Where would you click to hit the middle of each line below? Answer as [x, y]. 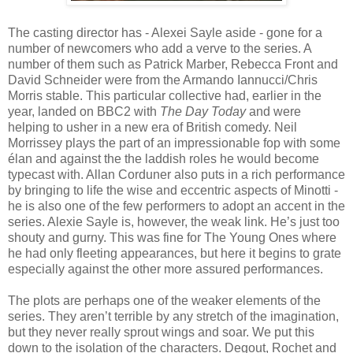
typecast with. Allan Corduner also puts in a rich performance [176, 174]
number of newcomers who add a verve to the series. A [160, 48]
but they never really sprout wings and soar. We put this [161, 332]
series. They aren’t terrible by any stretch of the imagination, [173, 316]
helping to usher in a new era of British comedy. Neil [152, 127]
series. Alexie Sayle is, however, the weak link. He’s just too [174, 221]
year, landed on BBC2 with [84, 111]
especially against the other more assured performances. [165, 269]
